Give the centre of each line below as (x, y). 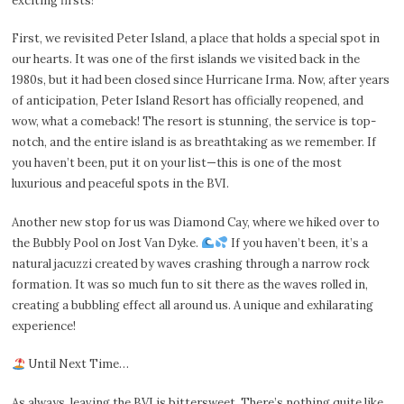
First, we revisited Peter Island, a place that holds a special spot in (196, 39)
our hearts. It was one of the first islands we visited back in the (186, 60)
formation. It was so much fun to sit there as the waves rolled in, (190, 284)
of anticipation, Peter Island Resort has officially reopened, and (188, 101)
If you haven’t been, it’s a (298, 243)
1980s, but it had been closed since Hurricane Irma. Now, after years (201, 80)
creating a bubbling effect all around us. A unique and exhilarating (193, 305)
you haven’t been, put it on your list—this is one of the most (177, 163)
